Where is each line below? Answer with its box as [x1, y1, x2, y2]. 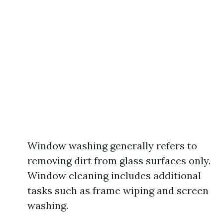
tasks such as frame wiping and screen [27, 184, 209, 197]
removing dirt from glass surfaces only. [27, 154, 211, 167]
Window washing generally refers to [27, 139, 197, 152]
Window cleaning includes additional [27, 169, 201, 182]
